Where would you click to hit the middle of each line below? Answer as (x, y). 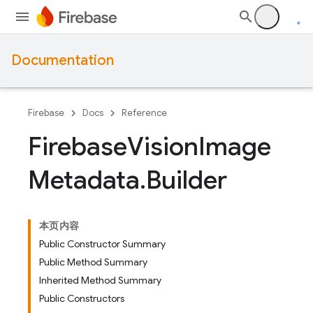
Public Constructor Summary (102, 244)
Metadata (84, 180)
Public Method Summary (93, 262)
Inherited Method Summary (100, 280)
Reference (144, 113)
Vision (163, 146)
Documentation (63, 60)
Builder (187, 180)
